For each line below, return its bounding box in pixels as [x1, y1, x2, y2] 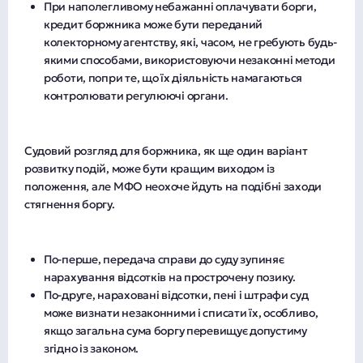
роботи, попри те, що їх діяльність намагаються [44, 70, 303, 85]
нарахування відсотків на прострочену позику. [44, 269, 296, 284]
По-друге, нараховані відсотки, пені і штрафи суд [44, 287, 309, 302]
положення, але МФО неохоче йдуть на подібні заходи [24, 178, 322, 194]
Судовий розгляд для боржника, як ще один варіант [24, 143, 308, 158]
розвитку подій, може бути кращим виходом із [24, 160, 275, 176]
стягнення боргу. [24, 196, 115, 211]
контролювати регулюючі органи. [44, 88, 228, 103]
